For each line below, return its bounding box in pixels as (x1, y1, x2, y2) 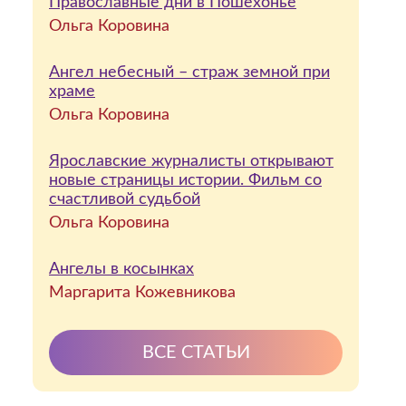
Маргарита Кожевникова (49, 285, 236, 301)
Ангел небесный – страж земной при (49, 64, 330, 81)
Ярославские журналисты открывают (49, 153, 333, 169)
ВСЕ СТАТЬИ (141, 343, 250, 362)
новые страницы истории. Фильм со (49, 172, 322, 188)
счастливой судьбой (49, 191, 200, 208)
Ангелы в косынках (49, 261, 194, 277)
